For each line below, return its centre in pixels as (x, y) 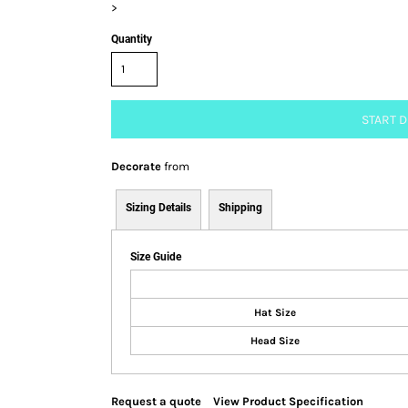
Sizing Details (158, 207)
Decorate (136, 166)
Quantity (132, 39)
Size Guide (156, 256)
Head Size (275, 340)
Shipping (240, 207)
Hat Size (275, 312)
